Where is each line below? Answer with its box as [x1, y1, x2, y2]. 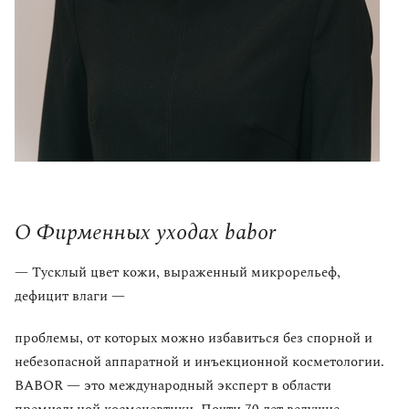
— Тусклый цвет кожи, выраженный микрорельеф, [15, 262, 341, 284]
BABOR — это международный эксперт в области [15, 375, 331, 397]
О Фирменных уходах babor [15, 216, 276, 249]
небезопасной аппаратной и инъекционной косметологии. [15, 351, 384, 373]
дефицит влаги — [15, 286, 125, 308]
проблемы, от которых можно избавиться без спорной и [15, 328, 372, 350]
